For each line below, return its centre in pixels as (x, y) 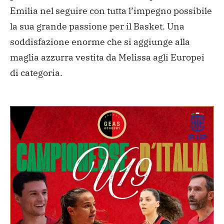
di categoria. (36, 72)
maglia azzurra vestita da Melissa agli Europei (107, 57)
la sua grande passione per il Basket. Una (97, 26)
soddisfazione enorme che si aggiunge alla (100, 41)
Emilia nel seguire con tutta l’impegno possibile (111, 10)
